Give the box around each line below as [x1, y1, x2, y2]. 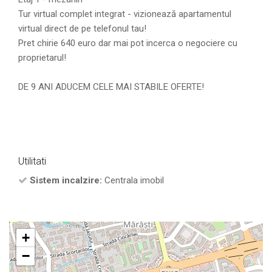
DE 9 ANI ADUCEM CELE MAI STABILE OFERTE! [18, 81, 204, 92]
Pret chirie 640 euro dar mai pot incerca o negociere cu [18, 37, 237, 49]
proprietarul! [18, 52, 66, 63]
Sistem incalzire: [30, 174, 102, 186]
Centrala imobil [102, 174, 164, 186]
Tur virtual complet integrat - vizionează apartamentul [18, 8, 231, 19]
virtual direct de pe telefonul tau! [18, 22, 146, 34]
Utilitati [18, 155, 46, 167]
